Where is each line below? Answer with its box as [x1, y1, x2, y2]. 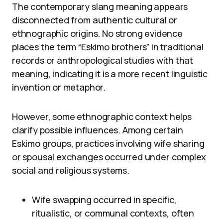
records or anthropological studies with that [12, 54, 194, 66]
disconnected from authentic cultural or [12, 14, 177, 26]
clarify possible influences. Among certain [12, 124, 183, 136]
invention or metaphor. [12, 81, 106, 93]
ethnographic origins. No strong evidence [12, 27, 183, 39]
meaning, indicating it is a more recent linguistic [12, 68, 208, 80]
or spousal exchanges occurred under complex [12, 151, 207, 163]
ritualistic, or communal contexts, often [32, 207, 194, 219]
